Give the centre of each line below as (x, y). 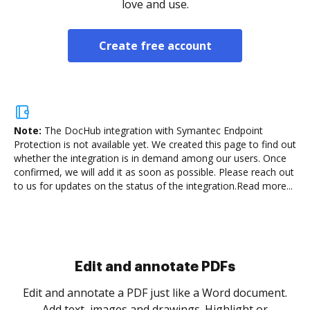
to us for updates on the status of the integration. (125, 186)
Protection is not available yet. (81, 144)
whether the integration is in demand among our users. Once (150, 158)
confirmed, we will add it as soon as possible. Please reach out (154, 172)
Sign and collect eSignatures (155, 266)
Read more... (265, 186)
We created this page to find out (222, 144)
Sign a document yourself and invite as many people (155, 293)
